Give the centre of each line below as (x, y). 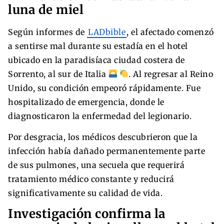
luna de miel (46, 9)
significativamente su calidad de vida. (85, 193)
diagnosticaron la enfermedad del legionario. (100, 116)
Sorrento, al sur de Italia (58, 74)
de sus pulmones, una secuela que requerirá (96, 165)
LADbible (107, 32)
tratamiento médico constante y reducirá (91, 179)
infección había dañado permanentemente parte (106, 151)
